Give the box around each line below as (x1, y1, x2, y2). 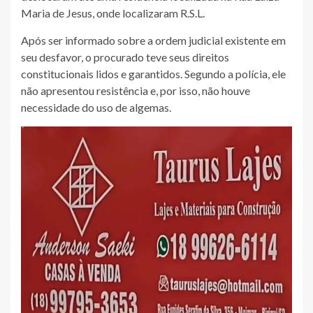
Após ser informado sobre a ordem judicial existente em (21, 34, 286, 48)
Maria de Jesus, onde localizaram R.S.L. (21, 6, 205, 20)
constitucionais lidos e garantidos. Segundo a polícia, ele (21, 67, 286, 81)
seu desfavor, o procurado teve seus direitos (21, 50, 229, 64)
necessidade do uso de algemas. (21, 101, 171, 115)
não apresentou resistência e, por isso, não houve (21, 84, 250, 98)
